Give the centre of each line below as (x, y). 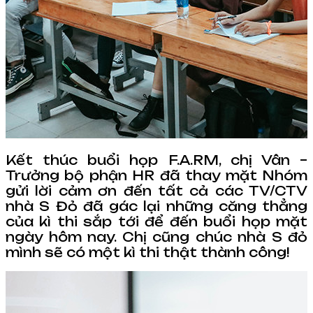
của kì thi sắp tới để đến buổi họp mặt (156, 221)
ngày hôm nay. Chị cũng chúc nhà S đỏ (156, 236)
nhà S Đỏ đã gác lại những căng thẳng (156, 206)
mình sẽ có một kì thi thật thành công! (147, 252)
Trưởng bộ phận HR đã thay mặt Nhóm (156, 175)
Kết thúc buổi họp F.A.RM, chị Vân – (156, 160)
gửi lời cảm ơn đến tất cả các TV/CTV (156, 190)
